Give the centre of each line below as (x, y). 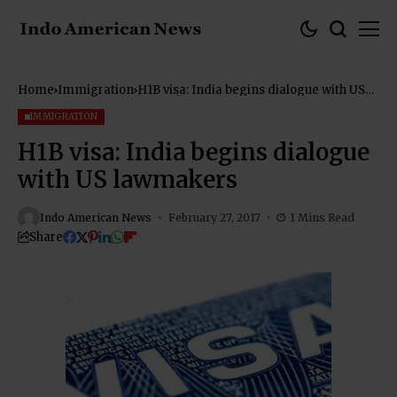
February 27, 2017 (214, 217)
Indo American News (96, 217)
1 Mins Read (322, 217)
